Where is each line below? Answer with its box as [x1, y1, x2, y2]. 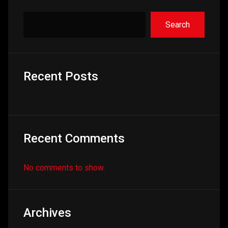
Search [165, 19, 190, 30]
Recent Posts [23, 69, 98, 84]
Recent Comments [23, 131, 125, 146]
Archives [23, 206, 71, 220]
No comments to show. [23, 163, 105, 173]
